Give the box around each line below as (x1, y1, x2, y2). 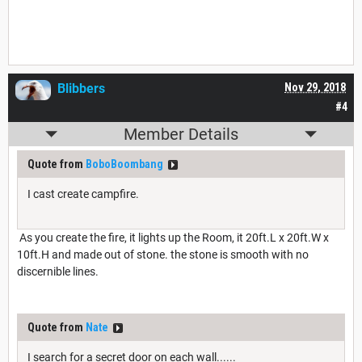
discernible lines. (17, 265, 99, 279)
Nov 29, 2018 (284, 81, 346, 95)
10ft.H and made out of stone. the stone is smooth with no (17, 248, 309, 262)
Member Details (124, 124, 238, 145)
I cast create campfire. (27, 187, 139, 201)
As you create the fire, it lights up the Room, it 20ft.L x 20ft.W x (17, 231, 329, 245)
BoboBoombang (86, 158, 163, 171)
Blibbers (57, 81, 105, 97)
